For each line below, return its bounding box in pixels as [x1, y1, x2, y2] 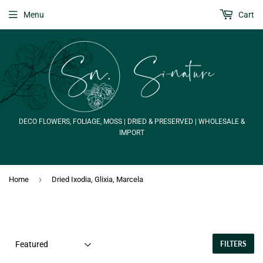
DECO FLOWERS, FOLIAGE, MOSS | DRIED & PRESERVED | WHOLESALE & [18, 117, 245, 126]
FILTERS [220, 240, 247, 249]
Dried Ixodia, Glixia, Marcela [52, 175, 143, 184]
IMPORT [119, 129, 144, 137]
